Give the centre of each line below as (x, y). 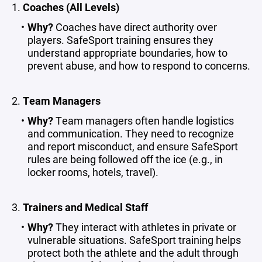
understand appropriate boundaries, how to (127, 53)
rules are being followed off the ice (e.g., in (125, 159)
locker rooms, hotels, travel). (93, 172)
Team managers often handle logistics (143, 120)
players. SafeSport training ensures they (120, 40)
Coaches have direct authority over (135, 27)
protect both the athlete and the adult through (133, 253)
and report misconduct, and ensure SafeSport (133, 146)
